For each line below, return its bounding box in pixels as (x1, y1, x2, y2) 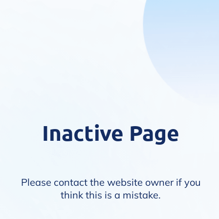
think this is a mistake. (61, 189, 161, 201)
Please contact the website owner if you (21, 176, 201, 188)
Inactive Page (42, 119, 179, 146)
